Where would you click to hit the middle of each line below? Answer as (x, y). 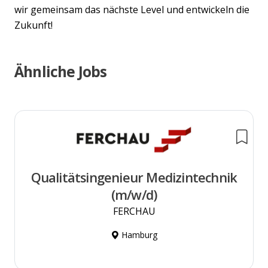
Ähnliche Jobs (61, 72)
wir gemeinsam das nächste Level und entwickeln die (132, 10)
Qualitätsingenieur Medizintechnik (134, 178)
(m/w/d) (134, 195)
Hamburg (138, 235)
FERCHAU (134, 211)
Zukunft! (33, 25)
